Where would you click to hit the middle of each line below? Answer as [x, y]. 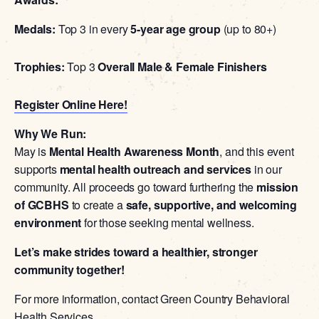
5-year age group [176, 28]
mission [278, 187]
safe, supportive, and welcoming [211, 204]
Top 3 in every [93, 28]
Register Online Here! [71, 104]
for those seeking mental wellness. [168, 222]
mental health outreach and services [155, 169]
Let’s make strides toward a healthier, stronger [136, 251]
